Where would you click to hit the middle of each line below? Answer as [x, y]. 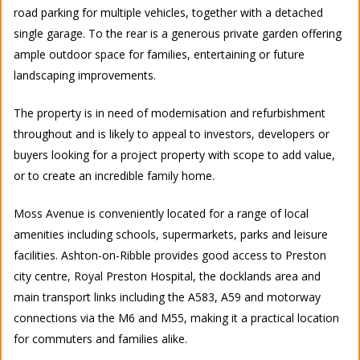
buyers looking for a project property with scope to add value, [174, 154]
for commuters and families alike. [100, 338]
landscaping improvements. [85, 75]
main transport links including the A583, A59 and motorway [167, 297]
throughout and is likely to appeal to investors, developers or [172, 133]
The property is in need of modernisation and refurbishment [170, 112]
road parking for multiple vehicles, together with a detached [168, 12]
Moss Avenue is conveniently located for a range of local [161, 213]
